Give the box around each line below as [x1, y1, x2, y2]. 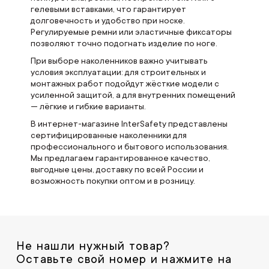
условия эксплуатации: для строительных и [30, 67, 206, 77]
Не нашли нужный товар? [16, 240, 171, 253]
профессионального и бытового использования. [30, 142, 229, 152]
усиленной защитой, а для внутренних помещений [30, 90, 235, 100]
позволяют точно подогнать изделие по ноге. [30, 38, 217, 49]
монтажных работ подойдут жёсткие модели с [30, 79, 219, 89]
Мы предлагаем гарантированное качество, [30, 153, 210, 163]
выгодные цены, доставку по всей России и [30, 165, 204, 175]
